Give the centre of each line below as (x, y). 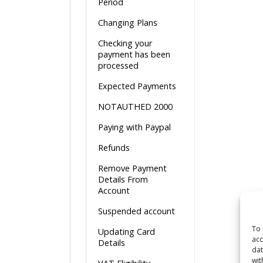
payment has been (134, 54)
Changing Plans (128, 23)
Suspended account (136, 211)
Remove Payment (132, 168)
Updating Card (127, 232)
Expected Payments (137, 86)
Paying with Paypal (134, 127)
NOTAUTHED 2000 (135, 107)
